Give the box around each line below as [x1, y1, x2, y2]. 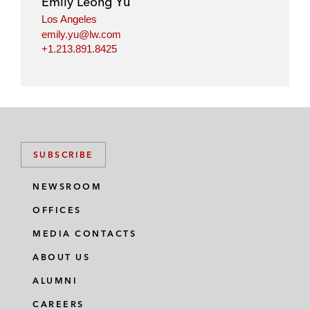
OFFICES [33, 205, 82, 216]
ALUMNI [33, 275, 77, 286]
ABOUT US [33, 252, 90, 263]
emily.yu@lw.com [42, 28, 121, 40]
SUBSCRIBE [33, 149, 93, 161]
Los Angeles [42, 13, 97, 26]
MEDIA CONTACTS [33, 228, 136, 239]
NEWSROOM [33, 181, 102, 192]
